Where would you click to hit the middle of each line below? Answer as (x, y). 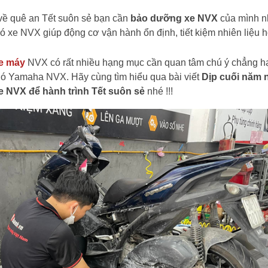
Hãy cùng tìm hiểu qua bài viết (136, 77)
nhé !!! (159, 91)
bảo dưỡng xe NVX (174, 18)
